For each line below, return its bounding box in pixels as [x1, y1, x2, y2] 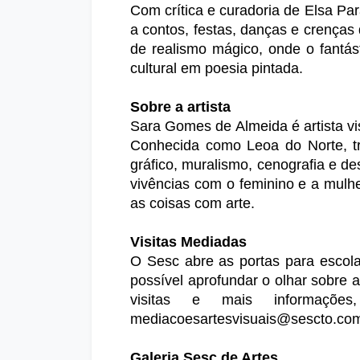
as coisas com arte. [130, 195, 255, 212]
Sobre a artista [130, 99, 231, 116]
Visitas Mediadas [130, 234, 247, 251]
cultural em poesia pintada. [130, 60, 303, 77]
